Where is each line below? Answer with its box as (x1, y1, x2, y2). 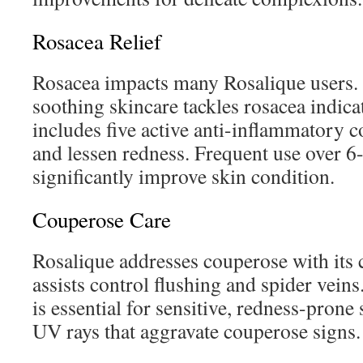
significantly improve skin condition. (32, 162, 335, 190)
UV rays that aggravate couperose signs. (32, 317, 361, 344)
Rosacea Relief (32, 27, 161, 56)
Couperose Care (32, 205, 171, 234)
